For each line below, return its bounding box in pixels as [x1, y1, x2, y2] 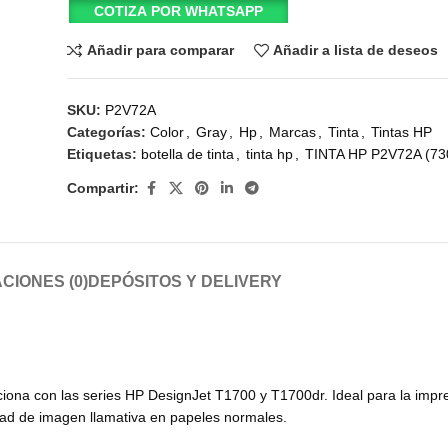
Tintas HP [371, 123, 433, 140]
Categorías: [67, 123, 147, 140]
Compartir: [67, 180, 140, 197]
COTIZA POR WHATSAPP [93, 2, 263, 19]
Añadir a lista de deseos [273, 42, 439, 59]
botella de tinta [141, 145, 235, 162]
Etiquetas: [67, 145, 138, 162]
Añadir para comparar [86, 42, 234, 59]
